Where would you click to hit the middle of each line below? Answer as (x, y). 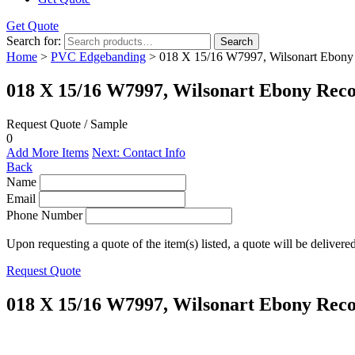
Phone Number (44, 215)
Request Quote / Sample (67, 124)
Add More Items (48, 152)
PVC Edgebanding (98, 57)
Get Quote (32, 26)
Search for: (34, 41)
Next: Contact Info (139, 152)
